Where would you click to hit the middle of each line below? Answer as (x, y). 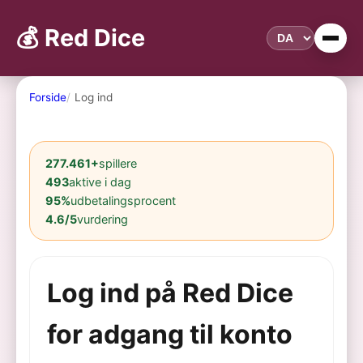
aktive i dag (100, 181)
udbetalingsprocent (124, 200)
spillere (118, 163)
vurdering (103, 219)
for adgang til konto (169, 335)
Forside (48, 97)
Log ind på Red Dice (170, 293)
